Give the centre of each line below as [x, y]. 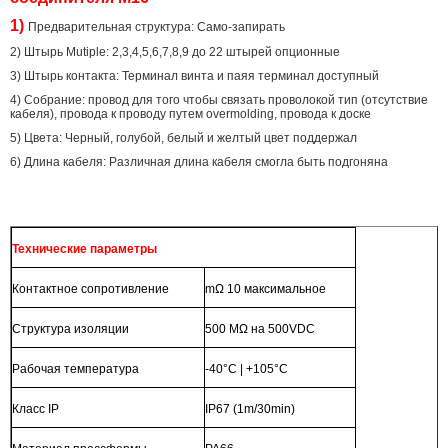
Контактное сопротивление [90, 288]
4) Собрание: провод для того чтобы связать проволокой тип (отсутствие [219, 99]
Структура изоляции [70, 328]
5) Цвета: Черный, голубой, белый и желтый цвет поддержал [183, 137]
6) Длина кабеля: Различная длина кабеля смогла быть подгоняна [199, 161]
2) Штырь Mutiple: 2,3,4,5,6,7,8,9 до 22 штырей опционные [175, 51]
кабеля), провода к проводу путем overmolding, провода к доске [190, 113]
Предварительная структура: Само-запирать [156, 26]
